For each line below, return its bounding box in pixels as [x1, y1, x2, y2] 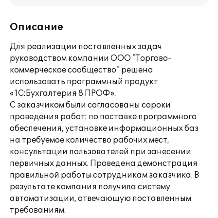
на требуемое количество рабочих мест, [10, 135, 169, 145]
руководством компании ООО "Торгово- [10, 54, 171, 63]
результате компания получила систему [10, 182, 170, 192]
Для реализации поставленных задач [10, 42, 162, 52]
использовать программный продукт [10, 77, 158, 87]
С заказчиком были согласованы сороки [10, 100, 171, 110]
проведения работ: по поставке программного [10, 112, 197, 122]
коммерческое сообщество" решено [10, 65, 153, 75]
